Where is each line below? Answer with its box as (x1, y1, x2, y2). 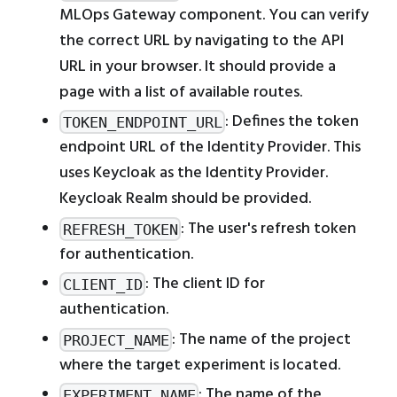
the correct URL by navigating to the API (59, 27, 344, 54)
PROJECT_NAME (62, 331, 169, 349)
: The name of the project (172, 326, 352, 353)
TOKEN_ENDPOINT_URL (62, 113, 222, 131)
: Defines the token (225, 109, 360, 136)
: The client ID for (145, 271, 266, 298)
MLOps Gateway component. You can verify (59, 2, 369, 28)
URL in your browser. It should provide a (59, 53, 336, 80)
